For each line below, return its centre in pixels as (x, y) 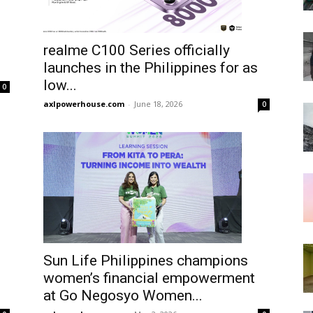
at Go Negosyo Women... (123, 296)
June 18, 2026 (158, 103)
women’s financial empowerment (149, 278)
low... (60, 85)
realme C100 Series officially (137, 50)
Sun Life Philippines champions (146, 261)
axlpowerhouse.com (84, 103)
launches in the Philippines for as (151, 67)
